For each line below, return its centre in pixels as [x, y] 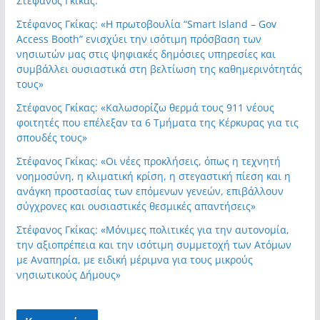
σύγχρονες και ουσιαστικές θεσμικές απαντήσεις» [136, 206]
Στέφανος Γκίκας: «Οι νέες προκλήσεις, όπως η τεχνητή [148, 161]
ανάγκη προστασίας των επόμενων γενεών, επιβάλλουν [150, 191]
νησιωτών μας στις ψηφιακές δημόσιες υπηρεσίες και [146, 54]
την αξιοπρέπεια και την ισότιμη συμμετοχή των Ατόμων [154, 245]
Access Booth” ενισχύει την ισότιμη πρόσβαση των [139, 39]
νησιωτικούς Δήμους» [68, 275]
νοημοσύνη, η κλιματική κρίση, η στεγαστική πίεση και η [153, 176]
